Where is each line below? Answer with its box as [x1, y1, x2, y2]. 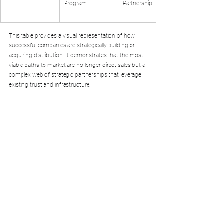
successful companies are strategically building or [9, 42, 136, 49]
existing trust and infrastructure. [9, 81, 91, 88]
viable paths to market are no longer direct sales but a [9, 61, 147, 68]
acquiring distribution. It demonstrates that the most [9, 51, 145, 59]
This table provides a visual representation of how [9, 32, 136, 39]
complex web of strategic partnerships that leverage [9, 71, 143, 78]
